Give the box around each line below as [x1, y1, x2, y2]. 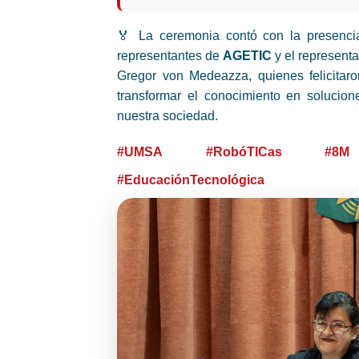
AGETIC [223, 48, 272, 63]
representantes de [117, 48, 223, 63]
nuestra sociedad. [117, 108, 218, 123]
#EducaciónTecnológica [117, 172, 264, 187]
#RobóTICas [205, 144, 282, 159]
